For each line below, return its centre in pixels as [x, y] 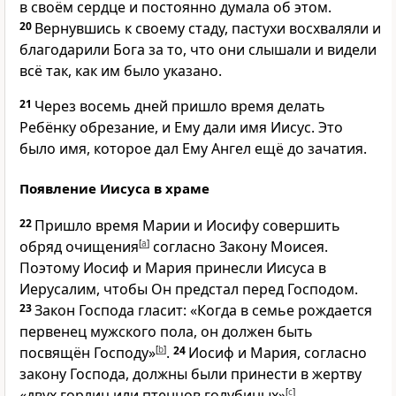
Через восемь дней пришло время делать [180, 107]
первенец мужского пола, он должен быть [166, 332]
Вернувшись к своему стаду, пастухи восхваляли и [208, 29]
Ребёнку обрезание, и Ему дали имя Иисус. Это [181, 128]
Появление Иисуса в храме [114, 189]
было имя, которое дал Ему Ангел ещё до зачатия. [193, 149]
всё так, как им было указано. [121, 71]
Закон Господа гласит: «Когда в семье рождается [203, 311]
